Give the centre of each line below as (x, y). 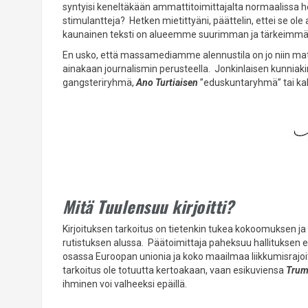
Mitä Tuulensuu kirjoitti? (148, 206)
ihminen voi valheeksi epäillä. (124, 284)
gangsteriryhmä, (99, 82)
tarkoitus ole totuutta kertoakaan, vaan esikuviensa (174, 270)
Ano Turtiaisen (167, 82)
